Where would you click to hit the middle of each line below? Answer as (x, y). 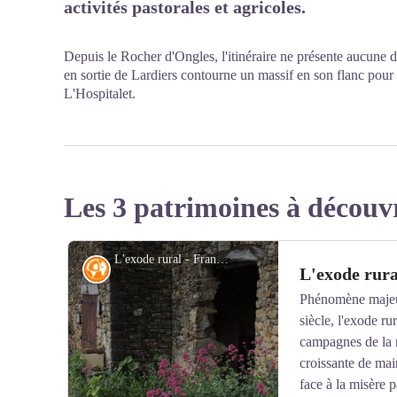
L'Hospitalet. (100, 93)
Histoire (131, 269)
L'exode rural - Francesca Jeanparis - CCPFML (223, 259)
